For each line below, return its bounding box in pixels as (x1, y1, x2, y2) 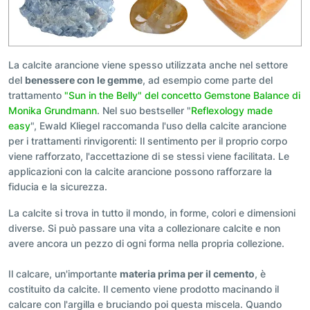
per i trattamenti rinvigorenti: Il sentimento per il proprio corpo (8, 135, 287, 147)
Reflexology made (191, 104, 273, 117)
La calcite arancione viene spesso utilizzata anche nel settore (8, 59, 288, 71)
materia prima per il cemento (120, 268, 255, 280)
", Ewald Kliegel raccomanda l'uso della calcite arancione (30, 120, 286, 132)
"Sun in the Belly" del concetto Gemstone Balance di (64, 89, 300, 102)
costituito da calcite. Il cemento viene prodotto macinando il (8, 283, 279, 295)
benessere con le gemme (25, 74, 143, 86)
